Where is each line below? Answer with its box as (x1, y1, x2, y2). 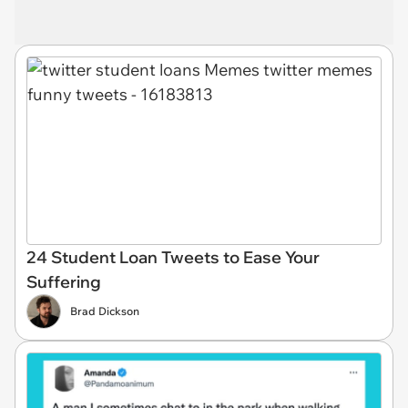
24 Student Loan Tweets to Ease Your (26, 246, 320, 268)
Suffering (26, 270, 101, 292)
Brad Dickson (70, 303, 139, 318)
